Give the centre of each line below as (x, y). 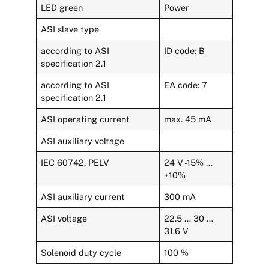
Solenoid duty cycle (81, 252)
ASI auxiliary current (83, 196)
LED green (62, 7)
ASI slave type (70, 29)
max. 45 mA (188, 119)
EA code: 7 (186, 85)
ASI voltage (64, 218)
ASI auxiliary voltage (83, 141)
